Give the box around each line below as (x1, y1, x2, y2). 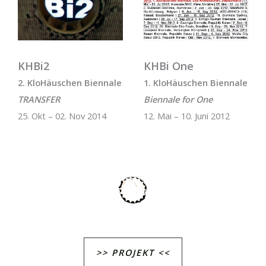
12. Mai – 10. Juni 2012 (143, 110, 230, 122)
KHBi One (143, 59, 194, 74)
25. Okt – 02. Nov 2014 (18, 110, 106, 122)
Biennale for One (143, 93, 213, 106)
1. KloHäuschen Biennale (143, 77, 248, 89)
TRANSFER (18, 93, 60, 106)
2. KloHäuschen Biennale (18, 77, 122, 89)
